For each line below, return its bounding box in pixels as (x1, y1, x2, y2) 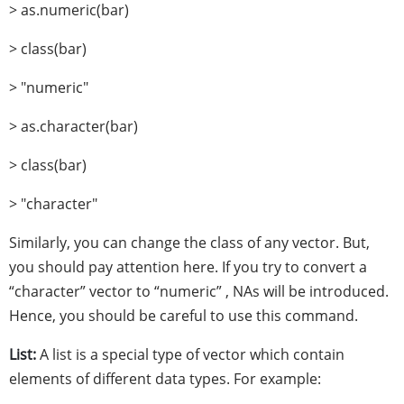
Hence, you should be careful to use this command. (9, 306, 358, 326)
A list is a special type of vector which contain (36, 344, 344, 364)
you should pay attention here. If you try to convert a (9, 257, 367, 277)
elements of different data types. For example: (9, 369, 321, 389)
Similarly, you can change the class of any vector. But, (9, 233, 370, 252)
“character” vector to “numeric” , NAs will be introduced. (9, 281, 389, 301)
